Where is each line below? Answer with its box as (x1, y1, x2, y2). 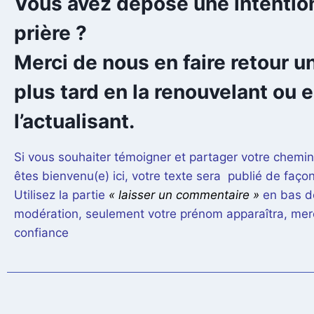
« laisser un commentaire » (109, 188, 259, 203)
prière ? (14, 21, 87, 46)
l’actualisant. (14, 109, 135, 134)
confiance (14, 226, 69, 240)
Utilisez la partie (14, 188, 109, 203)
